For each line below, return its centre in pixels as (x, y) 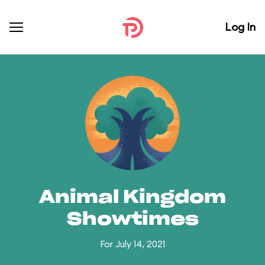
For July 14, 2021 (132, 244)
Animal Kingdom (132, 198)
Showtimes (132, 219)
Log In (240, 27)
